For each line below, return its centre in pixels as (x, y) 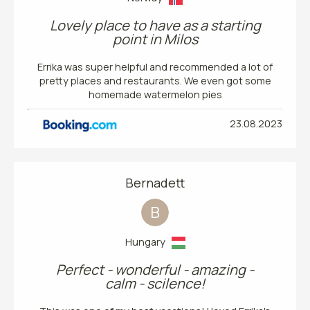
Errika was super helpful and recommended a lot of (155, 67)
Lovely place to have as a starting (155, 26)
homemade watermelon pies (155, 95)
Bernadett (155, 183)
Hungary (148, 242)
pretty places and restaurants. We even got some (155, 81)
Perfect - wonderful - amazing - (155, 270)
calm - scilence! (155, 284)
